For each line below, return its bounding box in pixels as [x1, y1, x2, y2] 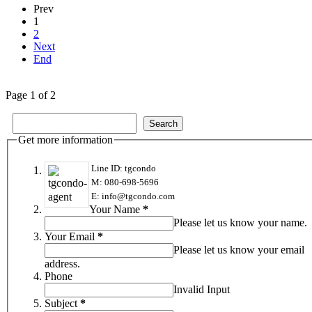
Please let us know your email [173, 243, 304, 256]
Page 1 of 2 [6, 89, 56, 101]
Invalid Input [173, 283, 230, 295]
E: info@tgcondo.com [89, 190, 175, 201]
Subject [45, 297, 77, 309]
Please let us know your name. [173, 216, 307, 228]
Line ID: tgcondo [89, 162, 157, 173]
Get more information [18, 134, 113, 146]
